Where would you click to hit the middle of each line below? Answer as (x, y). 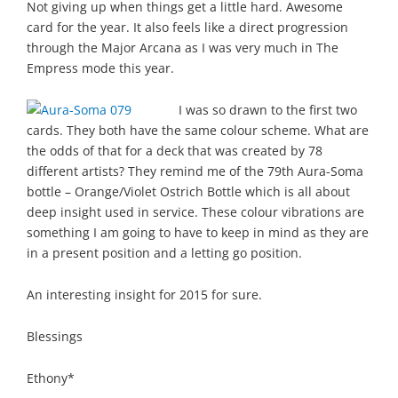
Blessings (55, 336)
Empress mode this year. (100, 68)
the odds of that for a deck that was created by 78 (175, 150)
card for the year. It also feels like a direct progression (187, 27)
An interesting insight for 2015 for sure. (144, 294)
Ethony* (51, 378)
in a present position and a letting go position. (164, 252)
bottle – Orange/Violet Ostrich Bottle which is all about (188, 191)
